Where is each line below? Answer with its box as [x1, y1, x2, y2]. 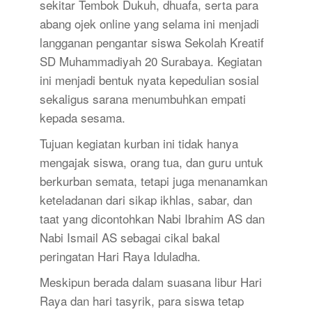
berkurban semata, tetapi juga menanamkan [39, 171, 267, 189]
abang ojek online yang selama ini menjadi [39, 14, 259, 32]
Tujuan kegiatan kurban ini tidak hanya [39, 134, 238, 152]
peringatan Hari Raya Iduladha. [39, 247, 201, 265]
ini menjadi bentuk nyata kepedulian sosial [39, 70, 259, 88]
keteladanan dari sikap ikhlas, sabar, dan [39, 190, 252, 208]
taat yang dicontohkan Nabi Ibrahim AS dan [39, 209, 265, 227]
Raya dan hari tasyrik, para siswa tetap [39, 291, 244, 309]
